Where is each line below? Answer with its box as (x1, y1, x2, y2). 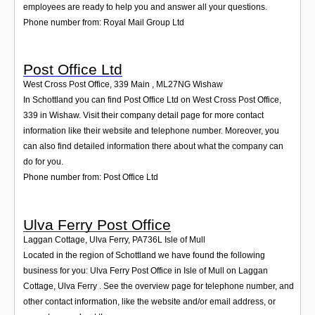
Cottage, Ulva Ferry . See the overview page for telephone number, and (23, 281, 294, 291)
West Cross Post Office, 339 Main (23, 79, 152, 90)
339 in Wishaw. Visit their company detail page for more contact (23, 110, 264, 121)
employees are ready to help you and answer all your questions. (23, 1, 267, 12)
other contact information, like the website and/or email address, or (23, 296, 276, 307)
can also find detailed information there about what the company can (23, 141, 283, 152)
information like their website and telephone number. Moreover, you (23, 126, 279, 136)
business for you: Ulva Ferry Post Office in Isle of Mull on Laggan (23, 265, 268, 276)
